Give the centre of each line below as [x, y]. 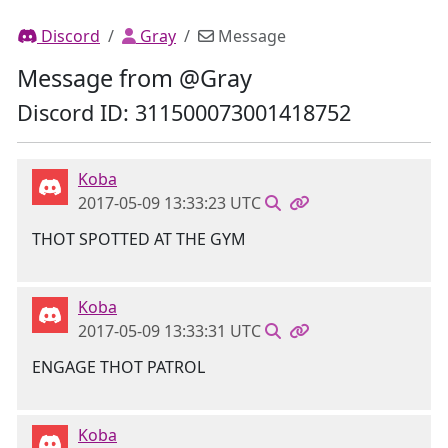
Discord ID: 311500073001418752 [184, 112]
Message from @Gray [134, 78]
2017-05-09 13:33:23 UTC [169, 203]
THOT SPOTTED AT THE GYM [139, 239]
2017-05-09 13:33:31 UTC [169, 331]
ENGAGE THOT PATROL [118, 367]
